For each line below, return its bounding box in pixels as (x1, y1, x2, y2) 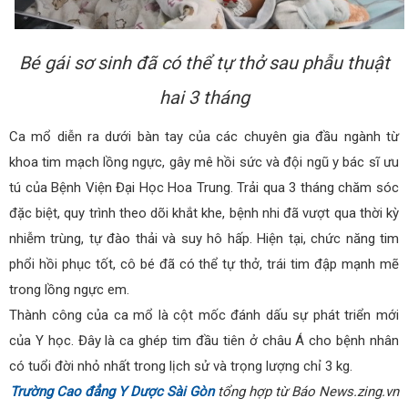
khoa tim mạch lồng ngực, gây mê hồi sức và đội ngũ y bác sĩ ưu (9, 154, 399, 171)
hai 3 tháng (158, 87, 250, 109)
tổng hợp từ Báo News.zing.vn (214, 383, 399, 401)
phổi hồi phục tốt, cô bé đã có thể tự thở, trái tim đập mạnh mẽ (9, 256, 399, 273)
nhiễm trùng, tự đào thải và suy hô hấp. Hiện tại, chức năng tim (9, 230, 399, 248)
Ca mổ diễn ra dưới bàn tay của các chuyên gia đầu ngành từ (9, 128, 399, 146)
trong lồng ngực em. (9, 281, 129, 299)
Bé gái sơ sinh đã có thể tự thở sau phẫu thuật (18, 52, 390, 75)
